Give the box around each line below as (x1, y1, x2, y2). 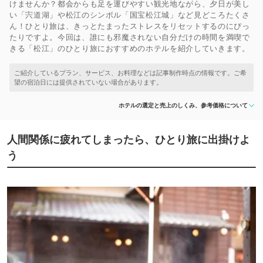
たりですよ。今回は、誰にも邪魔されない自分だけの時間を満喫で (9, 32, 250, 42)
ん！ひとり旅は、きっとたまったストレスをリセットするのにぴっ (9, 21, 250, 31)
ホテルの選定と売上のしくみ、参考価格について (119, 102, 248, 109)
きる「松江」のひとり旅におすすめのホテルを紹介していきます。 (9, 43, 250, 53)
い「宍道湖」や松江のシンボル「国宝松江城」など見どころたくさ (9, 10, 250, 19)
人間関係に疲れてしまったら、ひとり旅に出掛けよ (7, 133, 250, 146)
